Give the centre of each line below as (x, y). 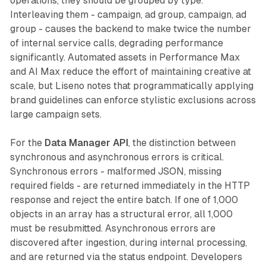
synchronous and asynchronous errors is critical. (117, 157)
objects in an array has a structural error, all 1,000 (121, 214)
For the (27, 143)
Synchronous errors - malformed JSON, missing (115, 172)
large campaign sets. (56, 115)
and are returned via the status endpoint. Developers (126, 257)
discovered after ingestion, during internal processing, (128, 243)
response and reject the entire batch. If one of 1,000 (124, 200)
